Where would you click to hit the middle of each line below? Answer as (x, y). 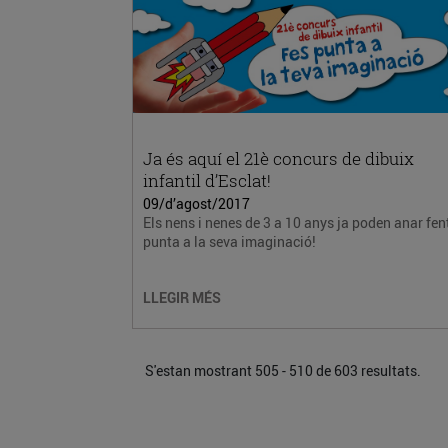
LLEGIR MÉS (182, 297)
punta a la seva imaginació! (229, 241)
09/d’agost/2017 (196, 203)
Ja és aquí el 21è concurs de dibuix (278, 158)
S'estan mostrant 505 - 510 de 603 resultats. (283, 370)
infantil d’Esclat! (207, 180)
